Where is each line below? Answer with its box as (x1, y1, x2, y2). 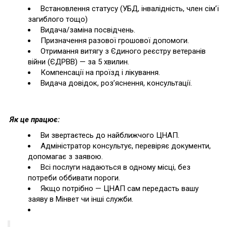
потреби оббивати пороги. (28, 173, 120, 182)
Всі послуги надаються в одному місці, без (39, 162, 191, 172)
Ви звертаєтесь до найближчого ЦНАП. (39, 130, 179, 140)
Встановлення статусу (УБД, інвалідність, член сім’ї (39, 4, 219, 13)
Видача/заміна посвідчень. (39, 25, 135, 34)
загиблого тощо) (28, 14, 88, 24)
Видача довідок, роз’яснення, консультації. (39, 78, 192, 88)
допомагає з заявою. (28, 152, 103, 161)
